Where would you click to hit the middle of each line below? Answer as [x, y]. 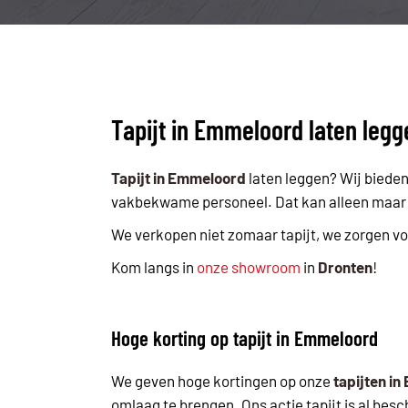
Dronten [345, 267]
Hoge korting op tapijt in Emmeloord [245, 337]
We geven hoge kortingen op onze [222, 380]
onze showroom [249, 267]
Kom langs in [154, 267]
